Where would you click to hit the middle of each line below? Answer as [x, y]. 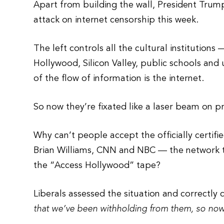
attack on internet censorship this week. [116, 20]
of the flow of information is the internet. [119, 78]
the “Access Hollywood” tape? [97, 165]
